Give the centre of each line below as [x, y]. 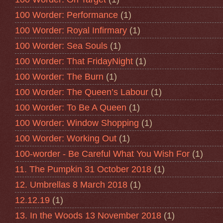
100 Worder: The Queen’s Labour [82, 92]
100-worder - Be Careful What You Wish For [102, 154]
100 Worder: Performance [66, 15]
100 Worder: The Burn [59, 76]
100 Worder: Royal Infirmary [71, 30]
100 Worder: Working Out [66, 138]
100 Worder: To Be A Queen [71, 107]
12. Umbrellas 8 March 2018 [71, 184]
